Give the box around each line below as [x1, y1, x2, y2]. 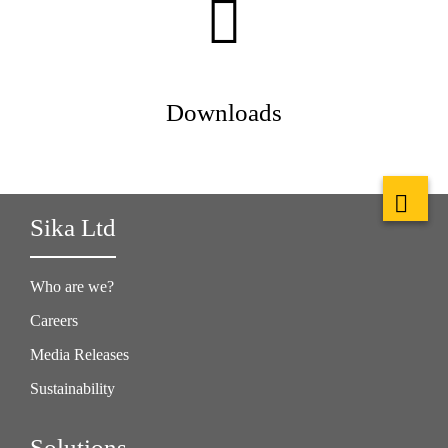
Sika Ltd [30, 214, 116, 242]
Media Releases [30, 346, 129, 364]
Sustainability [30, 380, 115, 398]
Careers [30, 312, 78, 330]
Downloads [166, 99, 282, 127]
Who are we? [30, 278, 114, 296]
